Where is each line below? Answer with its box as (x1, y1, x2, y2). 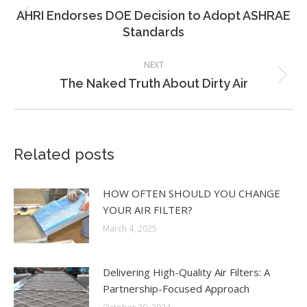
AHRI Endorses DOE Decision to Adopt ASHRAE (16, 8, 291, 23)
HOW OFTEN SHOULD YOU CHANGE (103, 186, 280, 200)
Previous (153, 16, 195, 30)
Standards (123, 25, 184, 39)
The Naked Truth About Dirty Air (59, 76, 248, 90)
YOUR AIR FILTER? (103, 203, 193, 217)
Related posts (14, 145, 114, 163)
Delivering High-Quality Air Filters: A (103, 265, 270, 279)
